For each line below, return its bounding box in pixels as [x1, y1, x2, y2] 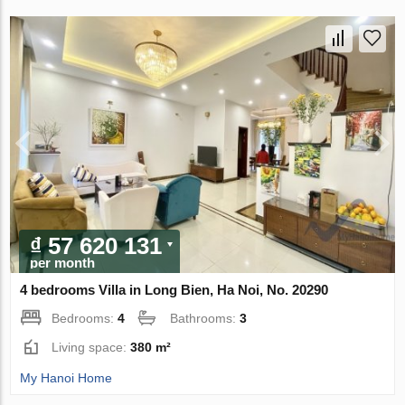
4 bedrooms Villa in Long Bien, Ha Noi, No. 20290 [20, 281, 329, 297]
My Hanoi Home [20, 370, 113, 385]
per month [30, 254, 96, 270]
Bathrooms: [170, 310, 240, 325]
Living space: [52, 339, 131, 354]
